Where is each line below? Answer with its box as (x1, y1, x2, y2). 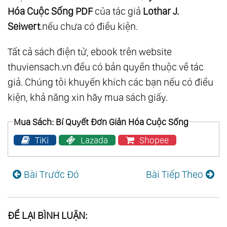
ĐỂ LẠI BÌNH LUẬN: (8, 209, 88, 221)
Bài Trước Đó (24, 168, 79, 180)
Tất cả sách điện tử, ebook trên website (8, 46, 172, 58)
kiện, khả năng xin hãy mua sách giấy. (8, 91, 168, 104)
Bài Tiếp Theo (146, 168, 203, 180)
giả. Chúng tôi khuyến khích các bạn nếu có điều (8, 76, 213, 89)
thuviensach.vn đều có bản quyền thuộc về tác (8, 61, 204, 73)
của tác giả (93, 5, 143, 18)
